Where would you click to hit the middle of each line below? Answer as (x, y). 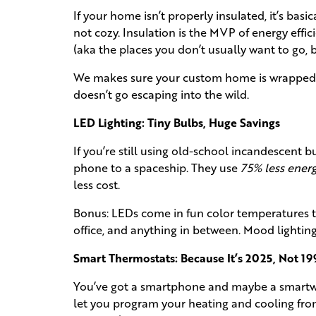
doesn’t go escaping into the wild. (161, 95)
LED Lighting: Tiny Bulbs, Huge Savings (177, 123)
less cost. (97, 185)
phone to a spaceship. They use (157, 168)
